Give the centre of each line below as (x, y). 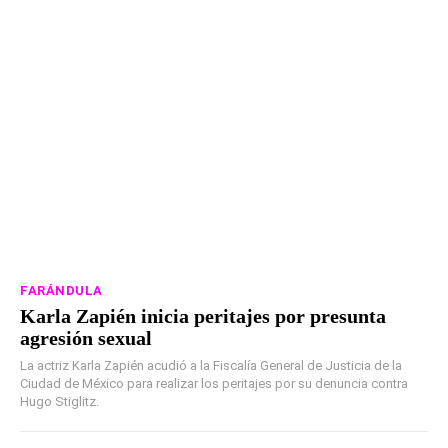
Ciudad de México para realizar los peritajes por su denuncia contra (214, 383)
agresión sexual (86, 337)
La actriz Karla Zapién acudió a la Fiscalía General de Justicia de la (211, 365)
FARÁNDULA (61, 290)
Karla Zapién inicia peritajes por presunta (203, 315)
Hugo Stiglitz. (59, 401)
